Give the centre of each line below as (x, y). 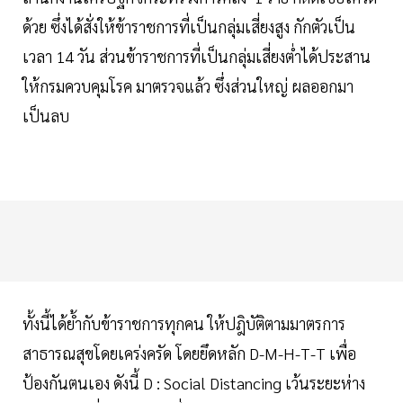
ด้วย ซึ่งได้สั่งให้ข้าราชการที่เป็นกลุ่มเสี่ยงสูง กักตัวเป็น (189, 27)
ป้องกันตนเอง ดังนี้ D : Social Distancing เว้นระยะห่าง (194, 383)
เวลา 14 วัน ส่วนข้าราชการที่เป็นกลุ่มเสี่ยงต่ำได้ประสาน (197, 57)
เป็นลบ (48, 116)
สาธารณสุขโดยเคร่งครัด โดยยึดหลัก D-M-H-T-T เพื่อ (189, 354)
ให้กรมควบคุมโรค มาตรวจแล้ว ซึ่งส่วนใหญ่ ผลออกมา (188, 86)
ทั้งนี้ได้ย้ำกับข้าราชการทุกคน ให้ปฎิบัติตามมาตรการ (184, 324)
